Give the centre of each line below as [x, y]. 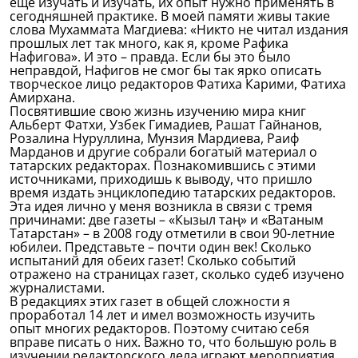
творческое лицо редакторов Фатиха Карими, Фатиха [178, 84]
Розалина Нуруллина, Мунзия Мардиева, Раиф [154, 138]
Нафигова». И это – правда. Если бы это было [150, 57]
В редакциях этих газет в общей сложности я [150, 301]
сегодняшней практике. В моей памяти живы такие [170, 16]
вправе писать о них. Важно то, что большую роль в [173, 342]
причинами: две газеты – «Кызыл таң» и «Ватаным [167, 220]
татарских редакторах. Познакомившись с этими [163, 165]
